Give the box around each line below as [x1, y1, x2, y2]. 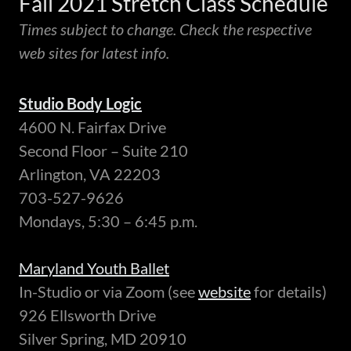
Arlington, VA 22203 [19, 165, 161, 184]
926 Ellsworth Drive [19, 306, 156, 325]
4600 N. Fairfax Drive [19, 118, 166, 137]
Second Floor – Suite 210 [19, 141, 188, 161]
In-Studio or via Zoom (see [19, 282, 198, 302]
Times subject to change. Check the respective [19, 20, 312, 39]
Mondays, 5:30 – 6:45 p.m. [19, 212, 197, 231]
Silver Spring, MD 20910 [19, 329, 186, 349]
